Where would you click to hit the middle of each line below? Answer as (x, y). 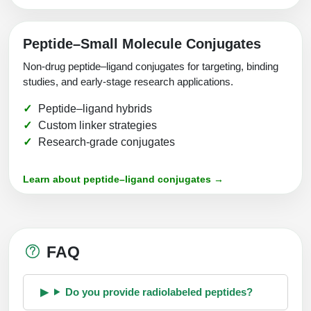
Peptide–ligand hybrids (95, 108)
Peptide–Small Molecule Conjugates (142, 43)
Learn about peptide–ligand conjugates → (123, 179)
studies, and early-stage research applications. (128, 81)
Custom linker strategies (98, 125)
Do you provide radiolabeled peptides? (159, 292)
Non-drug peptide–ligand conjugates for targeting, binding (151, 66)
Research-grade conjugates (107, 142)
